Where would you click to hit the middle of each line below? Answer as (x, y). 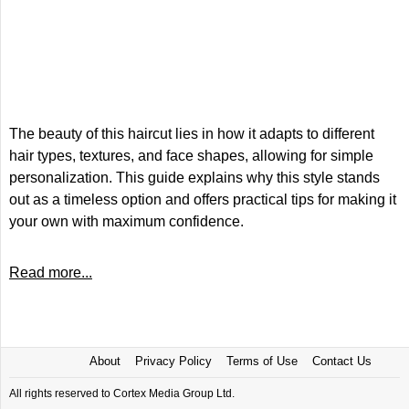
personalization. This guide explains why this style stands (194, 178)
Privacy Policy (173, 361)
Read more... (51, 273)
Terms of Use (262, 361)
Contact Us (341, 361)
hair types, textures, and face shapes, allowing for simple (191, 156)
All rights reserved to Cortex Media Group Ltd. (122, 393)
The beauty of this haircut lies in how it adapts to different (192, 134)
